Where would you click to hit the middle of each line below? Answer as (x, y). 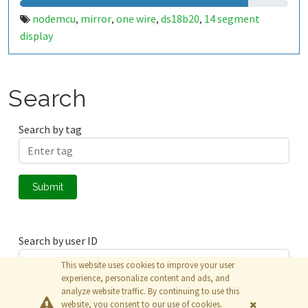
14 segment (232, 19)
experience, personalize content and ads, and (145, 278)
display (36, 36)
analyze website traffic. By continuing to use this (150, 291)
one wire (136, 19)
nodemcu (54, 19)
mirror (96, 19)
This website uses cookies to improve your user (148, 265)
